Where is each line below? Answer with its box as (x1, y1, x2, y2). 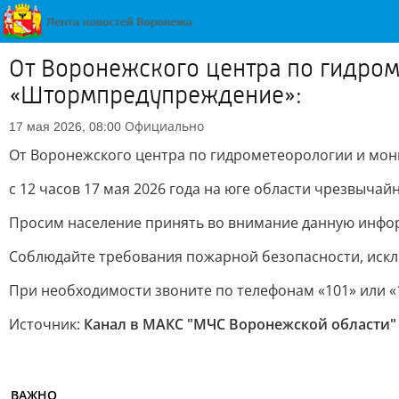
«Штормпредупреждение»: (9, 81, 302, 110)
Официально (125, 118, 204, 134)
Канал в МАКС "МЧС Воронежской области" (84, 314, 396, 334)
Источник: (9, 314, 84, 334)
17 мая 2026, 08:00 (9, 119, 121, 134)
